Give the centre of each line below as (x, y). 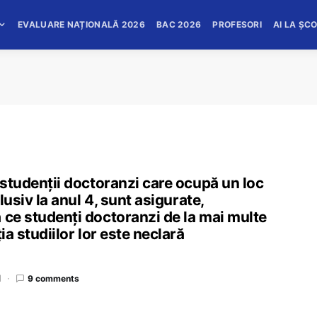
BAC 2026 (179, 24)
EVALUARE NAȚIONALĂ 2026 (81, 24)
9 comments (53, 278)
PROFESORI (237, 24)
